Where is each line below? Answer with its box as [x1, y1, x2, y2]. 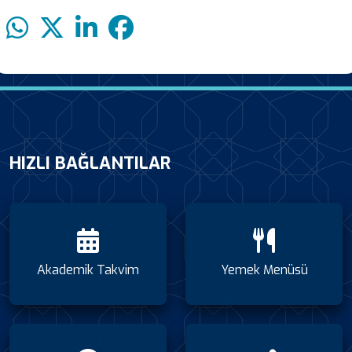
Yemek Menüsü [220, 262, 308, 278]
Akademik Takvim [37, 262, 139, 278]
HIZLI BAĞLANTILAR [9, 152, 170, 174]
